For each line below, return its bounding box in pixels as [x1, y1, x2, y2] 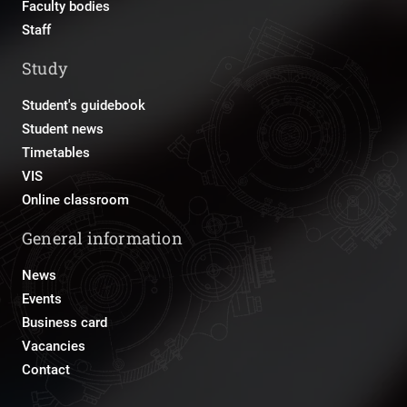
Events [22, 291, 62, 308]
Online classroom [22, 192, 129, 209]
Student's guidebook [22, 97, 145, 114]
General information [22, 227, 183, 250]
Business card [22, 314, 107, 332]
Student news [22, 121, 104, 138]
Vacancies [22, 338, 85, 355]
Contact [22, 362, 70, 379]
